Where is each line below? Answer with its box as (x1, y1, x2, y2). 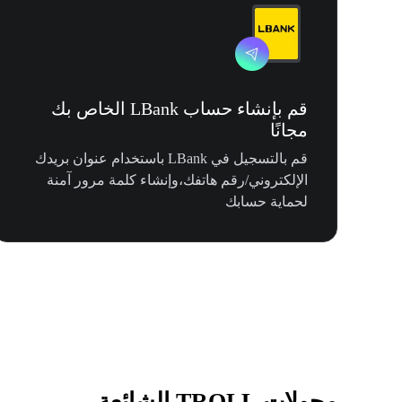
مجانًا (270, 120, 308, 141)
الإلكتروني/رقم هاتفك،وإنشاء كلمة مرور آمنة (47, 172, 308, 188)
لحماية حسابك (225, 194, 308, 210)
